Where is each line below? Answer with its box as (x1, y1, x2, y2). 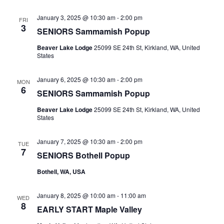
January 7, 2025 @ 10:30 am (36, 136, 115, 145)
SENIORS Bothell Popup (36, 149, 130, 161)
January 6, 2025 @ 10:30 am (36, 74, 115, 83)
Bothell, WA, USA (36, 166, 85, 176)
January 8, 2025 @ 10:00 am (36, 190, 115, 199)
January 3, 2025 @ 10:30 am (36, 12, 115, 21)
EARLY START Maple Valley (36, 203, 142, 215)
